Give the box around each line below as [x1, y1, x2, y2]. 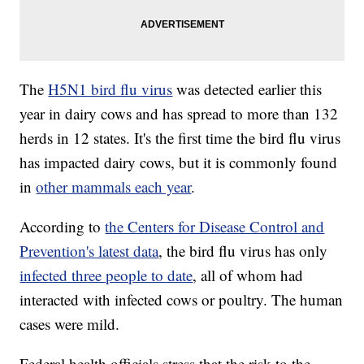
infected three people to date [19, 265, 193, 286]
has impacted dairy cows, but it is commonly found [19, 152, 338, 173]
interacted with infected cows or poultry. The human [19, 289, 344, 310]
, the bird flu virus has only [158, 240, 328, 262]
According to [19, 216, 106, 237]
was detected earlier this [172, 79, 323, 100]
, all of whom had [193, 265, 304, 286]
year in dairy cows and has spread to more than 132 [19, 103, 339, 124]
